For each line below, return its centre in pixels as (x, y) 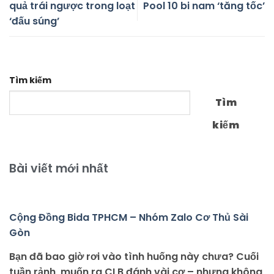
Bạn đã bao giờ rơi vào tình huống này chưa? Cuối (134, 256)
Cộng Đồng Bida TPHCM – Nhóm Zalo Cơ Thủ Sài (129, 217)
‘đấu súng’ (34, 21)
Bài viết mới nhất (59, 168)
